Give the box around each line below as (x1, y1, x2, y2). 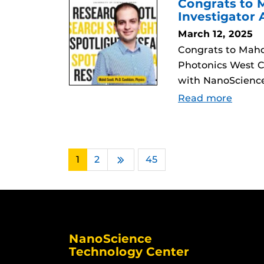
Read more (178, 93, 232, 104)
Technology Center (69, 245, 189, 259)
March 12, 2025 (178, 28, 253, 39)
